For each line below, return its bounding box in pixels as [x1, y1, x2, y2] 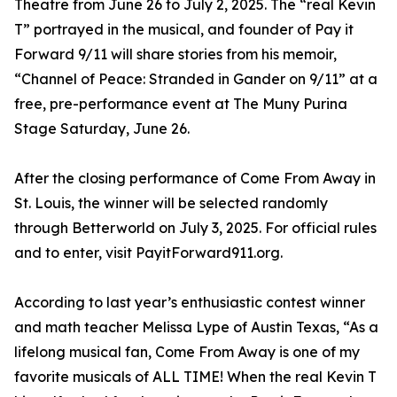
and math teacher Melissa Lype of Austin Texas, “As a [14, 318, 378, 337]
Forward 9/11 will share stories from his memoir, [14, 45, 337, 64]
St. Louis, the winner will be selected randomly [14, 194, 328, 213]
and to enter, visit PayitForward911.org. [14, 244, 283, 262]
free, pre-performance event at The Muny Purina [14, 95, 347, 113]
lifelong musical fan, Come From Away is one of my [14, 343, 360, 362]
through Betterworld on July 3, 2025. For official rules [14, 219, 377, 237]
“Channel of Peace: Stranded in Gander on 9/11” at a [14, 70, 378, 89]
